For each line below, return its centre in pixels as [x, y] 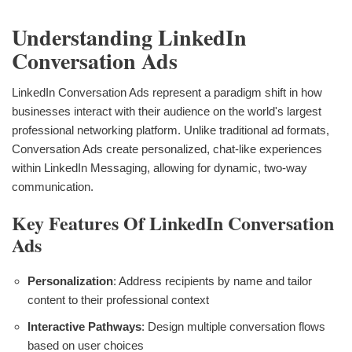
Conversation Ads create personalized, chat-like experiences [167, 148]
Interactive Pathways [84, 326]
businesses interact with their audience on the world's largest [167, 111]
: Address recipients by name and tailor [213, 280]
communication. [53, 186]
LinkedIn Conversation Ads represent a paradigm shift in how [167, 92]
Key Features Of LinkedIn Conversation [173, 222]
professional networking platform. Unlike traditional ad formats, [170, 130]
